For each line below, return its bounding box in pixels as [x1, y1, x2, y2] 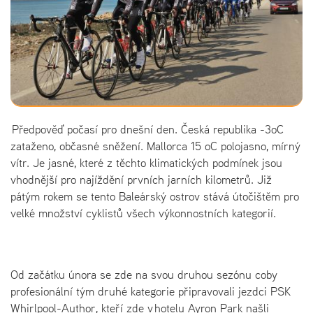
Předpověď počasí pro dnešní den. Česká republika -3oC [12, 120, 284, 138]
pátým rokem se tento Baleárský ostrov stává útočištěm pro [10, 187, 299, 205]
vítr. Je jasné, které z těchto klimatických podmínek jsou [10, 154, 282, 171]
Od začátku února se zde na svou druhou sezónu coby [10, 265, 277, 283]
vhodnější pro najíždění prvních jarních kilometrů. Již [10, 170, 272, 188]
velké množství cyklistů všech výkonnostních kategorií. [10, 204, 276, 221]
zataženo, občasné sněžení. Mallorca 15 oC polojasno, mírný [10, 137, 300, 154]
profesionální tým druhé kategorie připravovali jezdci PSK [10, 282, 291, 300]
